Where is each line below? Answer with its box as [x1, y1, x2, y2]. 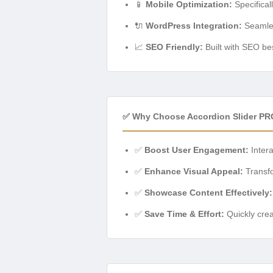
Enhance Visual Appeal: [144, 166, 243, 176]
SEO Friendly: [146, 41, 203, 52]
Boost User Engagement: [144, 144, 249, 155]
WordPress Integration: [146, 20, 242, 30]
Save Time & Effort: [144, 208, 224, 219]
